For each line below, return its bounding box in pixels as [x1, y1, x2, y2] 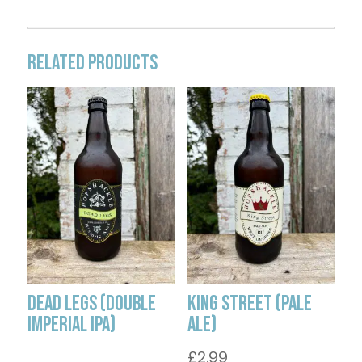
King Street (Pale [187, 292, 312, 318]
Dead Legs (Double [27, 292, 156, 318]
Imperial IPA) [27, 313, 116, 339]
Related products [27, 50, 158, 76]
